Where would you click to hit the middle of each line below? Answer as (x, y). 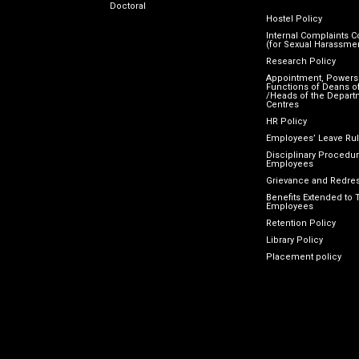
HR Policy (287, 122)
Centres (283, 105)
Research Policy (301, 62)
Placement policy (304, 257)
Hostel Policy (294, 19)
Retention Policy (301, 224)
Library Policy (295, 240)
